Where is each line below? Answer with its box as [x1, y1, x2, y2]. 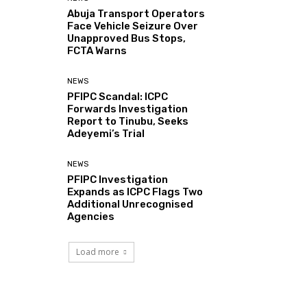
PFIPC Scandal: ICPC [67, 90, 169, 103]
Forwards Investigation [67, 102, 188, 115]
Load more [76, 245, 119, 258]
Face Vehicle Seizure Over [67, 19, 199, 32]
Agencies [67, 210, 115, 223]
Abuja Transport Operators [67, 7, 206, 20]
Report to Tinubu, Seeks [67, 114, 189, 127]
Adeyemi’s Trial [67, 127, 145, 140]
